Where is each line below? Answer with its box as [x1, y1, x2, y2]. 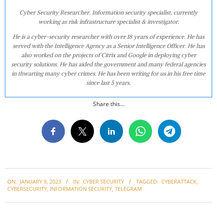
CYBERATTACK [161, 178, 197, 186]
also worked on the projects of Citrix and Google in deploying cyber [21, 51, 196, 59]
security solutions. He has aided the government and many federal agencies [11, 60, 206, 68]
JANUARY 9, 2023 [20, 178, 61, 186]
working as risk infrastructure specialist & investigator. [38, 17, 179, 25]
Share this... [93, 99, 124, 108]
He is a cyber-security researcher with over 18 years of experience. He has [13, 32, 204, 40]
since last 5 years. [86, 78, 131, 86]
